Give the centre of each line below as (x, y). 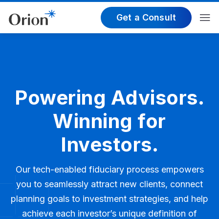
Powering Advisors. (109, 98)
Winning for (109, 121)
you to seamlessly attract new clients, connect (109, 184)
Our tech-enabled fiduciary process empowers (109, 169)
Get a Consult (146, 17)
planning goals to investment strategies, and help (109, 199)
